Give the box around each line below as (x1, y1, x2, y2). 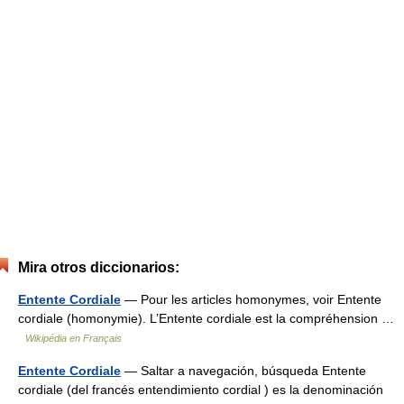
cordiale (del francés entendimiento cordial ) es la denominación (18, 382, 383, 397)
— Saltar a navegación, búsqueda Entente (121, 363, 366, 378)
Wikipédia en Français (25, 333, 122, 344)
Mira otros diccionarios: (18, 260, 179, 275)
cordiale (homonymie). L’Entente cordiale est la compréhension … (18, 311, 394, 326)
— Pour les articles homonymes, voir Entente (121, 292, 381, 307)
